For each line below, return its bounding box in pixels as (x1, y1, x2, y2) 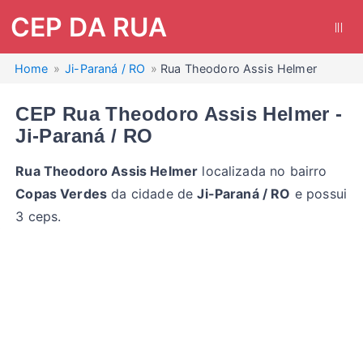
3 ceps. (15, 208, 62, 224)
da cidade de (107, 186, 198, 202)
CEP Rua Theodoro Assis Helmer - (15, 103, 343, 125)
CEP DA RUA (10, 11, 168, 43)
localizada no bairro (198, 163, 327, 179)
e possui (290, 186, 348, 202)
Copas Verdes (15, 186, 108, 202)
